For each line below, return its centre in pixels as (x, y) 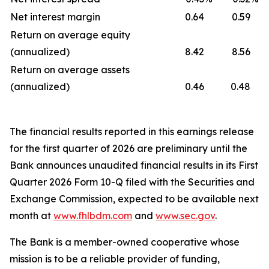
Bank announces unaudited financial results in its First (134, 165)
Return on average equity (70, 35)
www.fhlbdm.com (93, 216)
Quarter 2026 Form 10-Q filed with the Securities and (132, 182)
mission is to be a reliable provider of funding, (115, 259)
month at (32, 216)
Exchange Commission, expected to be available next (134, 199)
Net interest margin (55, 17)
